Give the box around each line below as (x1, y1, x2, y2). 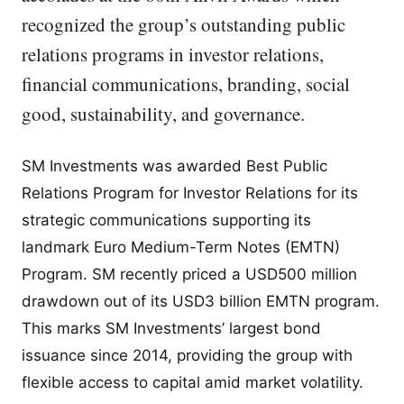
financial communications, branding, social (22, 71, 350, 96)
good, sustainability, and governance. (22, 101, 305, 126)
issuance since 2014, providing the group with (22, 346, 353, 365)
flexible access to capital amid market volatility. (22, 373, 363, 392)
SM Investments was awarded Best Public (22, 157, 327, 176)
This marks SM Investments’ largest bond (22, 319, 321, 338)
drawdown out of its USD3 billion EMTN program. (22, 292, 380, 311)
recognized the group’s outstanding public (22, 12, 345, 37)
